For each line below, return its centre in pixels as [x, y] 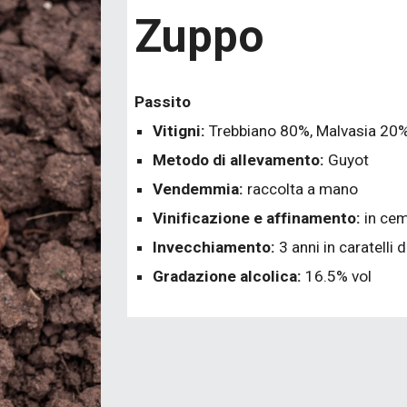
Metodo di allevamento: [241, 160]
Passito [165, 102]
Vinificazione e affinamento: [259, 218]
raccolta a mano [303, 189]
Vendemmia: [200, 189]
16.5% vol [339, 276]
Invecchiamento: [216, 247]
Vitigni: [181, 131]
